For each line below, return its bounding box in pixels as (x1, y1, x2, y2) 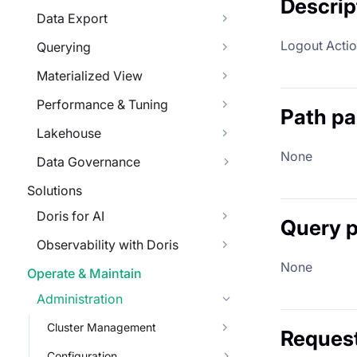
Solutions (27, 182, 82, 198)
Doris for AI (37, 208, 104, 224)
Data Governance (37, 154, 140, 170)
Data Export (37, 10, 108, 26)
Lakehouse (37, 125, 101, 141)
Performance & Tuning (37, 96, 168, 112)
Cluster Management (47, 320, 156, 334)
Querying (37, 39, 91, 55)
